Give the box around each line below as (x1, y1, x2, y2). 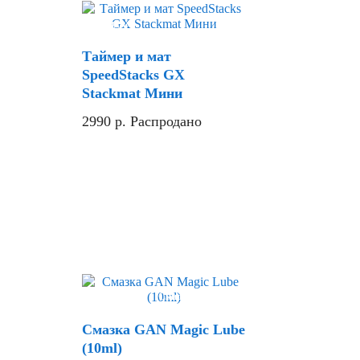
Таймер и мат (82, 48, 171, 65)
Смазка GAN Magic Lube (82, 321, 245, 338)
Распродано (130, 113, 202, 130)
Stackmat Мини (82, 85, 182, 102)
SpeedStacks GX (82, 67, 185, 84)
